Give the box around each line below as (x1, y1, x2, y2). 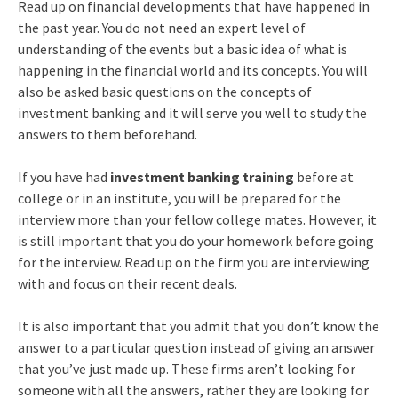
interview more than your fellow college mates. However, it (17, 210, 377, 228)
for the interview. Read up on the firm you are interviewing (17, 252, 370, 271)
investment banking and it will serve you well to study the (17, 103, 367, 122)
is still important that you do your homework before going (17, 231, 374, 250)
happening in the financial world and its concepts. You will (17, 60, 368, 79)
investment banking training (109, 167, 294, 186)
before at (293, 167, 354, 186)
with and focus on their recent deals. (17, 274, 237, 292)
